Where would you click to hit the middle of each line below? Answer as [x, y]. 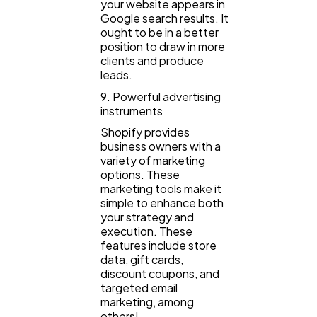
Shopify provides [145, 132]
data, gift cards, [142, 260]
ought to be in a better [160, 33]
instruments [132, 110]
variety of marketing [153, 161]
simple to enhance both [162, 203]
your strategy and [147, 217]
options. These [140, 175]
